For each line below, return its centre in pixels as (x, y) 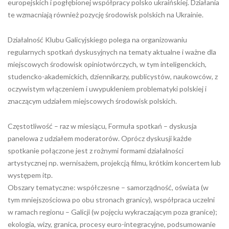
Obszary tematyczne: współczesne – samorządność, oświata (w (108, 187)
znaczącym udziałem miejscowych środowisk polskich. (92, 101)
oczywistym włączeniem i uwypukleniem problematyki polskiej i (107, 89)
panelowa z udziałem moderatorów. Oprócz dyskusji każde (100, 138)
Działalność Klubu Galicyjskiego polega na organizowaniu (97, 40)
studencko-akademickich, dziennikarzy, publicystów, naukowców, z (113, 76)
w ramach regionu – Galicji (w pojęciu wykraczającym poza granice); (112, 212)
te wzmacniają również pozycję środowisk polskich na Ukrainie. (106, 15)
